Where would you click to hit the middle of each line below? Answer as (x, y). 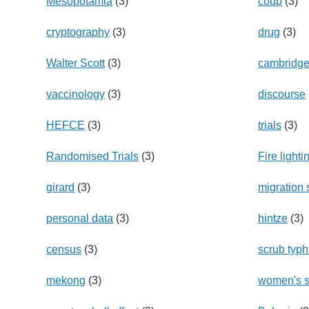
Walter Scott (76, 63)
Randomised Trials (93, 156)
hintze (273, 218)
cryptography (78, 32)
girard (61, 187)
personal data (80, 218)
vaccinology (76, 94)
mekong (66, 280)
